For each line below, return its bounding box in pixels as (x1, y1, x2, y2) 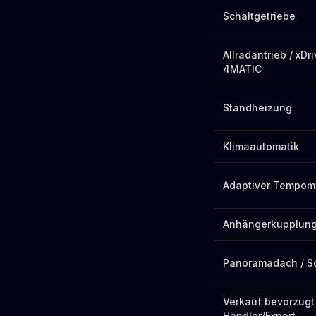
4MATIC (223, 63, 262, 75)
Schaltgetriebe (223, 10, 296, 22)
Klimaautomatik (223, 140, 299, 152)
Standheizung (223, 102, 292, 114)
